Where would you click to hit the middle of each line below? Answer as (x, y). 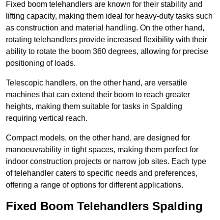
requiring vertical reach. (47, 118)
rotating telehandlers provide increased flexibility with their (107, 40)
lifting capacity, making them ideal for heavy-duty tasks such (109, 16)
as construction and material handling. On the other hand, (105, 28)
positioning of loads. (41, 63)
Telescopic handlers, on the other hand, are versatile (96, 83)
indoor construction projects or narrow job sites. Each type (106, 162)
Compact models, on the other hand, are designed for (98, 138)
